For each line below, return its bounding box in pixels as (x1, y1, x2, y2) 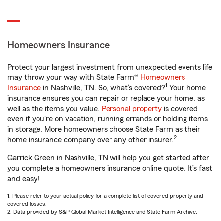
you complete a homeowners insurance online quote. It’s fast (7, 164, 212, 172)
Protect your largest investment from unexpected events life (7, 63, 212, 71)
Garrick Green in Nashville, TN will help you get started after (7, 154, 209, 162)
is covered (162, 105, 198, 112)
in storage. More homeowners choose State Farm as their (7, 125, 200, 133)
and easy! (7, 175, 39, 183)
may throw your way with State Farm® (7, 74, 140, 81)
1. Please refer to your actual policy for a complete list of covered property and (7, 193, 203, 199)
